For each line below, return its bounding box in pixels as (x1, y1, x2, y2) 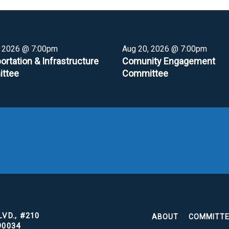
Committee (122, 67, 168, 79)
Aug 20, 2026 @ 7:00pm (122, 43, 207, 54)
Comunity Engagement (122, 55, 215, 66)
